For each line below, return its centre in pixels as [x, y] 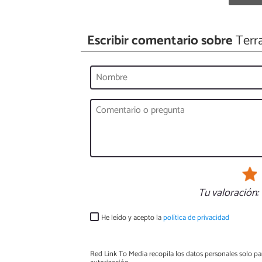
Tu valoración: [228, 193]
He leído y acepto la [132, 218]
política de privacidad [196, 218]
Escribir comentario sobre [160, 41]
